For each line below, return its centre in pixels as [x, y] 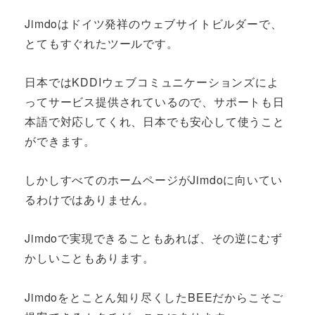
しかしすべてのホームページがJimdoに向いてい [154, 180]
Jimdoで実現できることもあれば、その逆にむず [154, 238]
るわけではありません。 [90, 200]
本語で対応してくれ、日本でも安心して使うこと [155, 122]
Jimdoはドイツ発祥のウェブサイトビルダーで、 [154, 23]
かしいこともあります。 [90, 258]
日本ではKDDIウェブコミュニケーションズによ [152, 82]
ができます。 [60, 141]
